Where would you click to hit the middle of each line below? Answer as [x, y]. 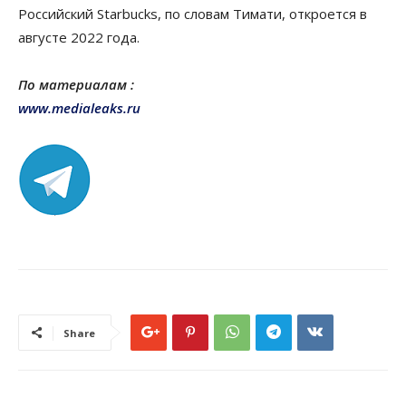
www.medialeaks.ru [79, 107]
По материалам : [76, 84]
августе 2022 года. [79, 37]
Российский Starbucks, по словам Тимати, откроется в [193, 13]
